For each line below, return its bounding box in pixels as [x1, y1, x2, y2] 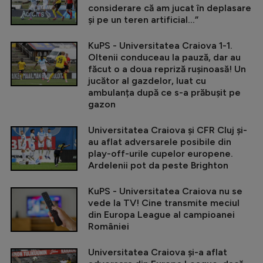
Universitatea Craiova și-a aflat [88, 246, 227, 258]
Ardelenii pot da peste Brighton [88, 159, 228, 171]
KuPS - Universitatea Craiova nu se [88, 185, 242, 197]
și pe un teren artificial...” [88, 14, 198, 25]
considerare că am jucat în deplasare [88, 2, 251, 14]
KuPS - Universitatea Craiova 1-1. [88, 39, 232, 51]
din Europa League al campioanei [88, 208, 235, 220]
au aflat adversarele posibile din [88, 136, 231, 147]
